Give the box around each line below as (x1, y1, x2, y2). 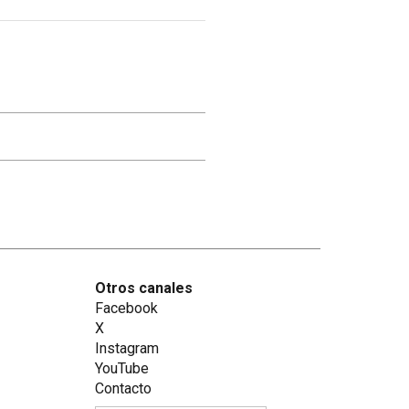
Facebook (94, 299, 158, 317)
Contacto (94, 379, 152, 397)
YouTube (94, 359, 149, 377)
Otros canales (94, 278, 193, 297)
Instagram (94, 339, 159, 357)
